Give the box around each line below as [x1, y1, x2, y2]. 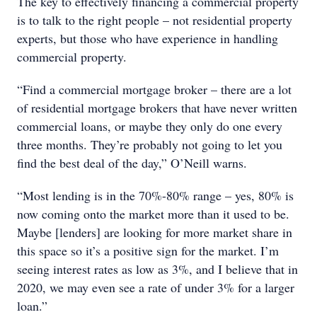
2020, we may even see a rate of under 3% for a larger [17, 279, 294, 296]
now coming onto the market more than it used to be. [17, 205, 289, 222]
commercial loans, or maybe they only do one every [17, 117, 282, 134]
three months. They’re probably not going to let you [17, 136, 282, 153]
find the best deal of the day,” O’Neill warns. [17, 154, 247, 171]
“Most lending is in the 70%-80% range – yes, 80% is [17, 187, 294, 204]
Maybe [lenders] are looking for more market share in [17, 224, 292, 241]
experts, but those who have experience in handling [17, 30, 278, 47]
